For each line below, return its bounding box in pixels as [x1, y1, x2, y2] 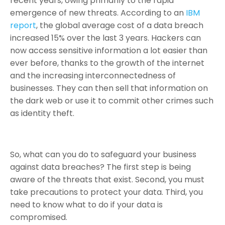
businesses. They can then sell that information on [10, 82, 208, 94]
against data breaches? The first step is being [10, 161, 191, 173]
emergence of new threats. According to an [10, 7, 186, 19]
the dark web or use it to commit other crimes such [10, 94, 213, 106]
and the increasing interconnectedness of [10, 69, 176, 81]
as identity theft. [10, 107, 74, 119]
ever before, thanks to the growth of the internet [10, 57, 204, 69]
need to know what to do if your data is [10, 198, 163, 210]
